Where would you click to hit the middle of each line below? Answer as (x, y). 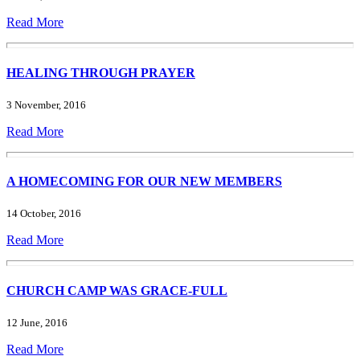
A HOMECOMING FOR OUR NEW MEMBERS (144, 182)
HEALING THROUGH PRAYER (101, 72)
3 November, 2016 (46, 104)
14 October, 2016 (44, 214)
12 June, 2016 (37, 322)
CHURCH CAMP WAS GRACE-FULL (117, 290)
